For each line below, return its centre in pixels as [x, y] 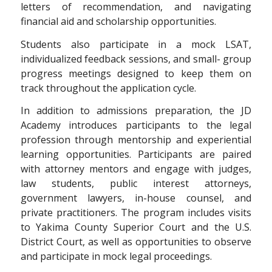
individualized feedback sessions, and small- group [136, 59]
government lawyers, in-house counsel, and [136, 198]
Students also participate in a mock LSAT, [136, 44]
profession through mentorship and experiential [136, 140]
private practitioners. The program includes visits [136, 213]
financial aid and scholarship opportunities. [118, 21]
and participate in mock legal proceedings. [116, 257]
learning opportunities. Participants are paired [136, 155]
